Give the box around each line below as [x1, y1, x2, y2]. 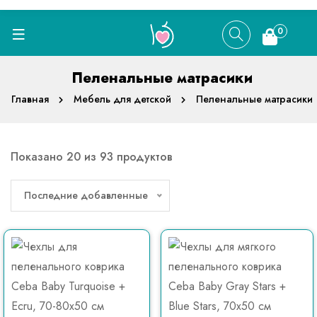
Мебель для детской [74, 92, 171, 106]
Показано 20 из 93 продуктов [11, 149, 173, 165]
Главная [11, 92, 49, 106]
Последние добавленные [24, 188, 148, 202]
